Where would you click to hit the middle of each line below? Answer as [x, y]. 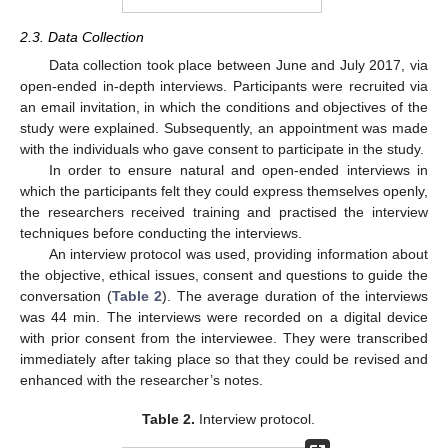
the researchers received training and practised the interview [224, 212]
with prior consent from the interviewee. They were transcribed [224, 338]
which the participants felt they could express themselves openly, [224, 191]
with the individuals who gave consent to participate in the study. [222, 149]
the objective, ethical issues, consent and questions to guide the [224, 275]
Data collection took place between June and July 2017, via [238, 65]
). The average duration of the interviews [295, 296]
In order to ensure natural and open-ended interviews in [238, 170]
